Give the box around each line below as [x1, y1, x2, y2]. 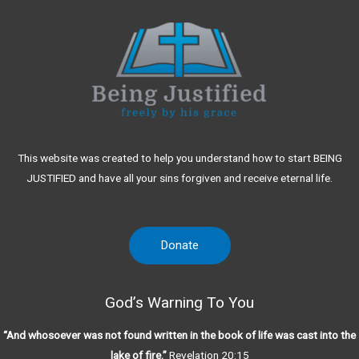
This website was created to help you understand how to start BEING [17, 151, 342, 165]
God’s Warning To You [105, 293, 254, 313]
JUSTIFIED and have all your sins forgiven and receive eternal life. [26, 171, 333, 185]
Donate [160, 238, 199, 253]
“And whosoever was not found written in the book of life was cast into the [3, 328, 356, 341]
